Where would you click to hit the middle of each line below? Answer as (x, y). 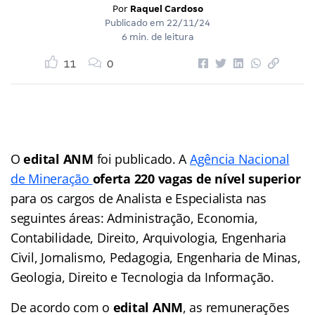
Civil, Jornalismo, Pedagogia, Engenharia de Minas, (156, 257)
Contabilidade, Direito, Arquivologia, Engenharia (149, 237)
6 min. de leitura (157, 37)
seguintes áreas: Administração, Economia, (134, 218)
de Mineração (52, 178)
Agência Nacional (239, 159)
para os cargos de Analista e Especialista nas (139, 198)
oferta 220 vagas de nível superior (197, 178)
